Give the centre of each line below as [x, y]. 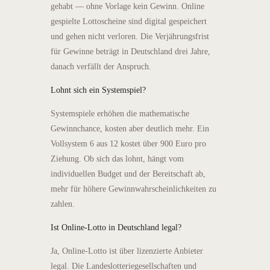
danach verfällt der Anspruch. [101, 66]
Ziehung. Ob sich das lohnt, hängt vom [117, 159]
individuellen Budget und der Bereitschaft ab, [128, 174]
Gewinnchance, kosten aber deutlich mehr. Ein [130, 128]
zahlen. [63, 204]
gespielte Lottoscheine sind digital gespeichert [129, 21]
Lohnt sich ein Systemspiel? [98, 90]
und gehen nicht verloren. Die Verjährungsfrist [130, 36]
